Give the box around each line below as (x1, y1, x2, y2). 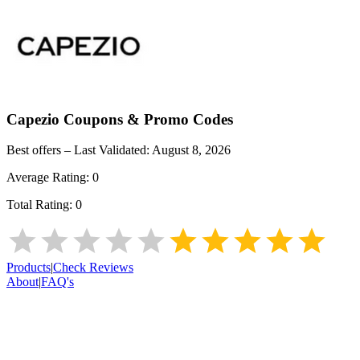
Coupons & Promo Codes (59, 110, 233, 128)
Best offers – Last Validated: (6, 143, 152, 157)
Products (6, 260, 51, 275)
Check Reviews (53, 260, 133, 275)
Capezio (6, 110, 59, 128)
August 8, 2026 (152, 143, 231, 157)
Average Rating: (6, 170, 92, 185)
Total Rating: (6, 198, 76, 212)
